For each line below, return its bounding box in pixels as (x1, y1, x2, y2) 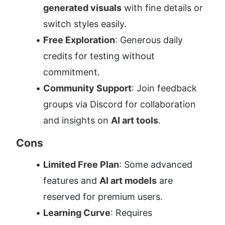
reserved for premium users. (43, 191, 163, 202)
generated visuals (43, 2, 122, 13)
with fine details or (122, 2, 203, 13)
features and (43, 175, 99, 186)
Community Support (43, 82, 132, 93)
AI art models (99, 175, 157, 186)
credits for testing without (43, 50, 155, 61)
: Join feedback (132, 82, 197, 93)
